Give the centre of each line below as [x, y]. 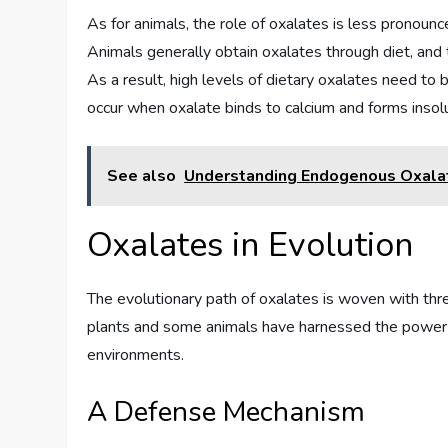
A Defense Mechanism [226, 411]
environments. [136, 354]
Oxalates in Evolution [250, 244]
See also [142, 175]
